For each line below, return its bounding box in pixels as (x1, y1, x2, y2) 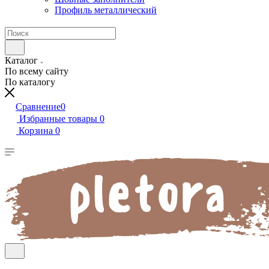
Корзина (19, 125, 53, 136)
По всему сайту (5, 66, 68, 76)
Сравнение (16, 101, 61, 112)
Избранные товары (19, 113, 97, 124)
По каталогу (5, 77, 55, 87)
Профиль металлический (55, 5, 157, 15)
